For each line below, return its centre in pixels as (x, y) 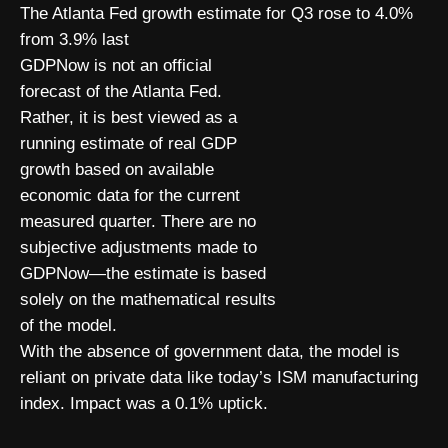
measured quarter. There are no (138, 221)
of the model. (68, 325)
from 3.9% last (74, 39)
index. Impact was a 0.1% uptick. (144, 403)
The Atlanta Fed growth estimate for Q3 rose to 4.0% (216, 13)
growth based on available (117, 169)
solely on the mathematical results (148, 299)
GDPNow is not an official (116, 65)
